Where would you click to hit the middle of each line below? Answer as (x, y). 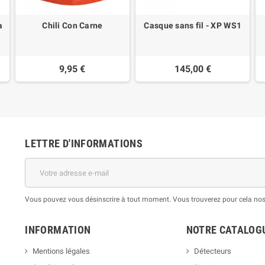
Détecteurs (212, 251)
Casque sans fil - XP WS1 (193, 26)
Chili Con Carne (72, 26)
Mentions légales (62, 251)
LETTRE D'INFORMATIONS (84, 144)
